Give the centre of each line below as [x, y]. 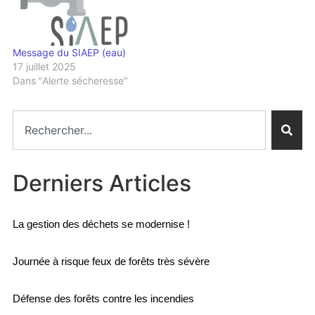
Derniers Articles [102, 184]
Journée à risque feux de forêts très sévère [111, 261]
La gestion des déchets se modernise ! [101, 224]
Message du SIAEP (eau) [69, 52]
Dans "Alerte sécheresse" [70, 80]
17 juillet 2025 [44, 66]
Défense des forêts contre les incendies [103, 298]
